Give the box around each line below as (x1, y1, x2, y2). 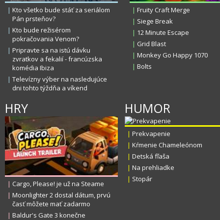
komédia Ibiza (12, 63, 54, 72)
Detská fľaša (132, 152, 169, 161)
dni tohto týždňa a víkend (12, 83, 87, 92)
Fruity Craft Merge (137, 5, 190, 14)
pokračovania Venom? (12, 34, 79, 43)
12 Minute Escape (137, 28, 189, 37)
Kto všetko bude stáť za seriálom (12, 5, 110, 14)
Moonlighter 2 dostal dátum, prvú (12, 191, 110, 199)
